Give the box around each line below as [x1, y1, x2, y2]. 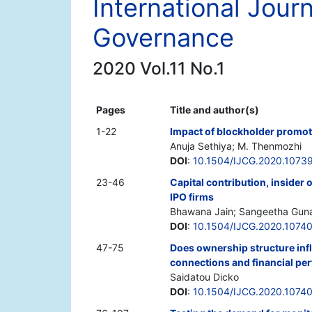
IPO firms [170, 191, 214, 203]
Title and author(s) [170, 104, 259, 116]
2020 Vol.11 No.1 [93, 58, 225, 79]
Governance [93, 22, 234, 54]
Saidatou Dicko [170, 271, 239, 283]
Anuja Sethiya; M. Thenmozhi [170, 140, 302, 153]
